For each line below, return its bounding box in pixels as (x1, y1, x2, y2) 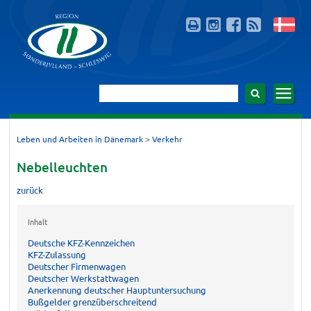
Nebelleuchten (16, 158, 108, 176)
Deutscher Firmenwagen (27, 260, 126, 272)
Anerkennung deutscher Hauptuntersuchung (27, 283, 206, 296)
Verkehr (151, 133, 183, 144)
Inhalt (27, 216, 47, 228)
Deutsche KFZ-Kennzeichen (27, 236, 135, 249)
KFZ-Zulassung (27, 248, 86, 260)
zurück (16, 184, 43, 196)
